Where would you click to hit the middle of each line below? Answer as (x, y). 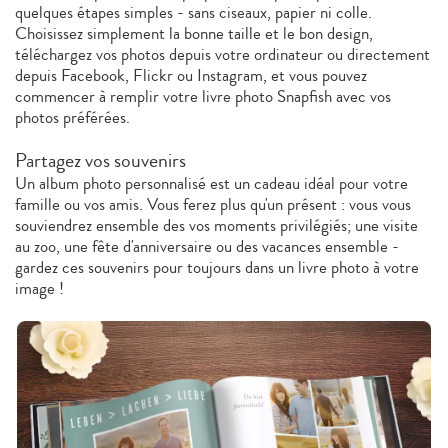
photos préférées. (72, 117)
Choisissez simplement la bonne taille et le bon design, (194, 33)
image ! (39, 288)
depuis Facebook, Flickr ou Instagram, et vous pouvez (191, 75)
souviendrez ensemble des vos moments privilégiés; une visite (216, 225)
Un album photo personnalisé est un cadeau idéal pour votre (211, 183)
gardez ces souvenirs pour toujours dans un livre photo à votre (217, 267)
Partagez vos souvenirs (100, 160)
